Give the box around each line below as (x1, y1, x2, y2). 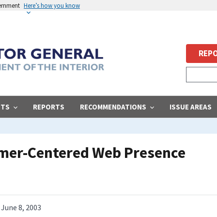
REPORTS (33, 102, 64, 111)
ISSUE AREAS (170, 102, 212, 111)
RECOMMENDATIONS (80, 102, 146, 111)
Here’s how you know (24, 1, 80, 9)
